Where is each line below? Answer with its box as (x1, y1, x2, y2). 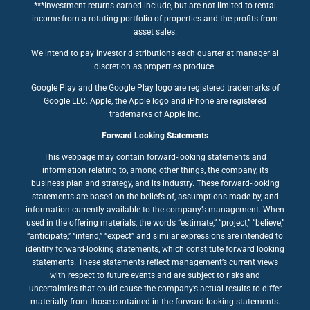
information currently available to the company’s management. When (26, 204, 284, 215)
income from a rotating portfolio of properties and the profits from (32, 13, 278, 24)
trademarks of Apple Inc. (109, 109, 201, 119)
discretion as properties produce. (94, 61, 216, 71)
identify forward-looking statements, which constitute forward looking (26, 244, 284, 254)
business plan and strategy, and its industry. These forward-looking (30, 178, 280, 188)
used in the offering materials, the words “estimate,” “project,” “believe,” (26, 217, 284, 228)
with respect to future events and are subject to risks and (50, 270, 260, 280)
